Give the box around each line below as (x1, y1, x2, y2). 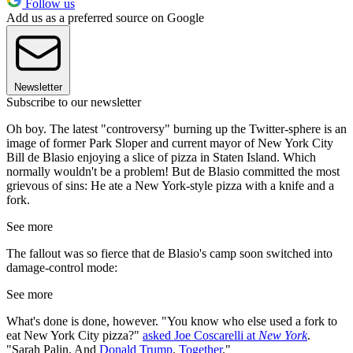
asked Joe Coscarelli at (143, 329, 258, 343)
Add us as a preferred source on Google (6, 11, 204, 25)
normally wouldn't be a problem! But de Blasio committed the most (6, 165, 340, 179)
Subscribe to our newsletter (6, 95, 141, 110)
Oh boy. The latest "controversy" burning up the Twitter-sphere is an (6, 122, 347, 136)
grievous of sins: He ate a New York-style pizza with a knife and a (6, 179, 334, 193)
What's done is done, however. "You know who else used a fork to (6, 314, 337, 329)
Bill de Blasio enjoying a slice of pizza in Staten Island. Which (6, 150, 316, 165)
